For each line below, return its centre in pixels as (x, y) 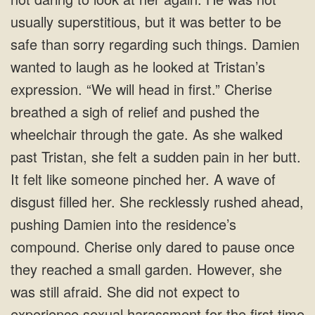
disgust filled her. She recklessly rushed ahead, (157, 201)
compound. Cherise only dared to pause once (153, 246)
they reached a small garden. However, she (146, 269)
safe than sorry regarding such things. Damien (155, 44)
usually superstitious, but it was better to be (146, 21)
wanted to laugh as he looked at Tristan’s (138, 66)
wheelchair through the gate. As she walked (147, 134)
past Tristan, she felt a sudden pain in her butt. (156, 156)
